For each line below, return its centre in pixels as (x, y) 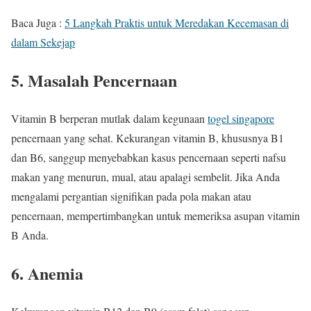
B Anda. (30, 235)
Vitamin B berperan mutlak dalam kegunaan (109, 119)
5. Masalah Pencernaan (94, 81)
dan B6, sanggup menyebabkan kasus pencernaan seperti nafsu (149, 158)
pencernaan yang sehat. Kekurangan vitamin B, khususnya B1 (148, 138)
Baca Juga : (38, 23)
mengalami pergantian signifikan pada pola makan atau (131, 196)
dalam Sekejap (43, 42)
